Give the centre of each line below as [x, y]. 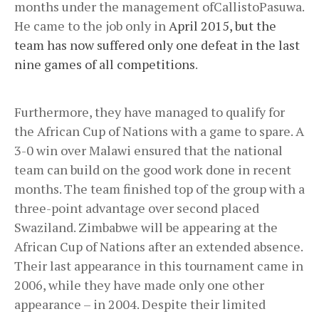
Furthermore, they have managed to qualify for [150, 112]
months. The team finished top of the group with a [159, 189]
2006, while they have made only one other [139, 285]
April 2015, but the [223, 26]
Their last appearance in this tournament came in [159, 266]
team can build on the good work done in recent [153, 170]
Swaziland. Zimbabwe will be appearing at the [146, 228]
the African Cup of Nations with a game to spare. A [159, 131]
